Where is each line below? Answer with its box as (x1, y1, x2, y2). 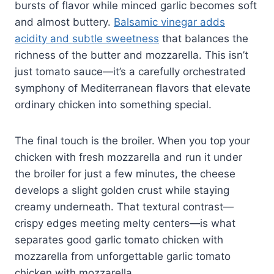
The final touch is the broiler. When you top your (15, 134, 250, 147)
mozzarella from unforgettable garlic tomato (15, 250, 231, 262)
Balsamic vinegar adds (114, 15, 225, 28)
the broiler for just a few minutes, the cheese (15, 167, 235, 180)
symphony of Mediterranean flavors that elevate (15, 81, 251, 94)
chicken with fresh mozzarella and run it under (15, 150, 242, 163)
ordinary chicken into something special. (15, 98, 212, 111)
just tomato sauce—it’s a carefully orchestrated (15, 65, 246, 78)
